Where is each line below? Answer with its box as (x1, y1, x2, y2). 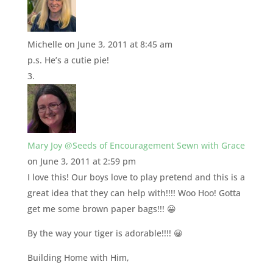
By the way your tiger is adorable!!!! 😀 (27, 227, 183, 239)
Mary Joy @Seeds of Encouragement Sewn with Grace (27, 139, 245, 151)
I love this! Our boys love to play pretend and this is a (27, 171, 245, 183)
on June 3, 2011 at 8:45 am (64, 38, 172, 50)
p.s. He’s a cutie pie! (27, 54, 109, 66)
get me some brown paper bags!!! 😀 (27, 202, 176, 214)
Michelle (27, 38, 62, 50)
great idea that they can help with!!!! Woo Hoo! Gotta (27, 186, 241, 199)
